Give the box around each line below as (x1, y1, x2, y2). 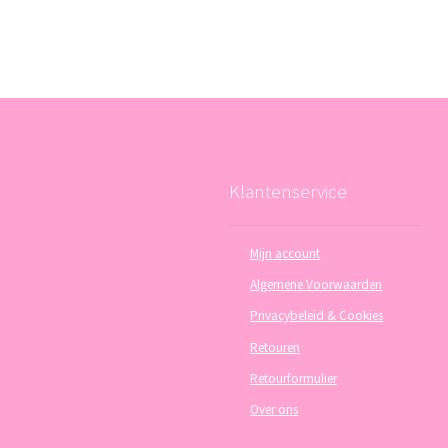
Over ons (250, 401, 299, 419)
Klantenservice (228, 178, 347, 203)
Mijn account (250, 244, 321, 262)
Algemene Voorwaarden (250, 275, 383, 293)
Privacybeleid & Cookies (250, 307, 384, 325)
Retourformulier (250, 369, 338, 387)
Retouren (250, 338, 301, 356)
